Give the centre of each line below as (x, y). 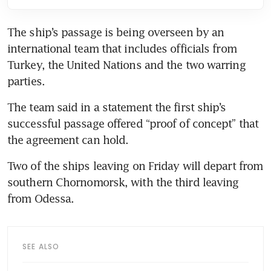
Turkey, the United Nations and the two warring (126, 65)
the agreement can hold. (68, 140)
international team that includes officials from (122, 49)
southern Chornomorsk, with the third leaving (123, 182)
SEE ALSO (41, 247)
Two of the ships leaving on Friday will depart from (135, 166)
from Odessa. (41, 199)
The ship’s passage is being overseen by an (116, 32)
